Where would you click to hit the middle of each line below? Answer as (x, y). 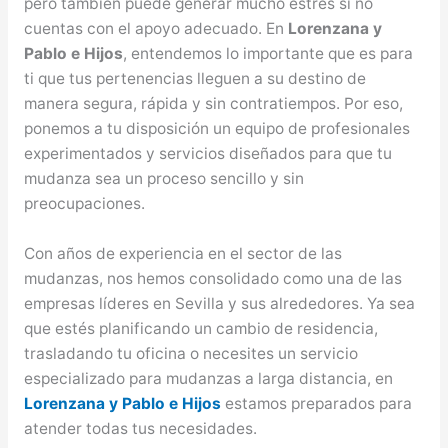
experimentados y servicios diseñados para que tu (207, 154)
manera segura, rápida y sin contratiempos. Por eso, (213, 104)
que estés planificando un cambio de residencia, (200, 329)
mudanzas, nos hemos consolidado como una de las (212, 279)
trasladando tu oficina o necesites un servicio (190, 354)
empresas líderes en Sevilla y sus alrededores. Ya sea (219, 304)
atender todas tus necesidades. (140, 429)
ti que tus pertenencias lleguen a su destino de (194, 79)
